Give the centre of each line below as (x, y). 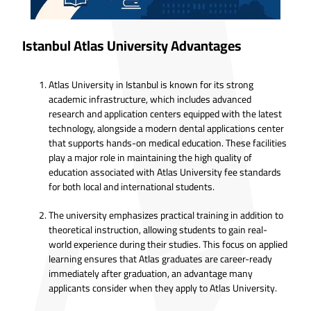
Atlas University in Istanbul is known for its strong (151, 84)
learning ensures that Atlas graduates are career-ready (160, 259)
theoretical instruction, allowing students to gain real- (158, 229)
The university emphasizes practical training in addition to (166, 215)
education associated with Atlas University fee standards (165, 172)
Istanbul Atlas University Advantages (132, 46)
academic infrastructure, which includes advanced (150, 99)
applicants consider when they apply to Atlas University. (163, 288)
